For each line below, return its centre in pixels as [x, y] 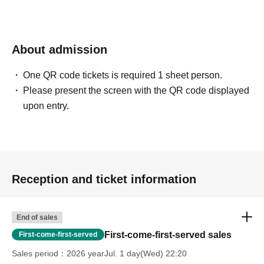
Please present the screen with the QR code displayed [136, 91]
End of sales [37, 218]
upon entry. [46, 106]
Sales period [35, 254]
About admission [60, 50]
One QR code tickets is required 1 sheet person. [123, 75]
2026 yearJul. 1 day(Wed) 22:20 [127, 254]
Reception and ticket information [104, 179]
